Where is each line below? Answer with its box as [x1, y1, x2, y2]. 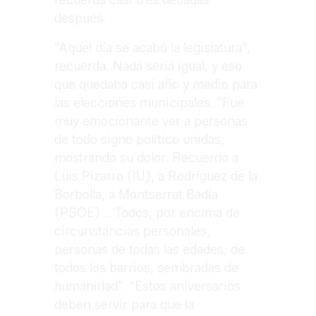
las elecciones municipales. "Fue [54, 95, 245, 111]
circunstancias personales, [54, 224, 211, 240]
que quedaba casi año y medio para [54, 77, 258, 93]
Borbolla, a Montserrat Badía [54, 187, 219, 203]
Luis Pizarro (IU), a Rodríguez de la [54, 169, 258, 185]
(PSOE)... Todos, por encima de [54, 205, 241, 221]
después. [54, 11, 111, 27]
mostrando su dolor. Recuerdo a [54, 150, 239, 166]
